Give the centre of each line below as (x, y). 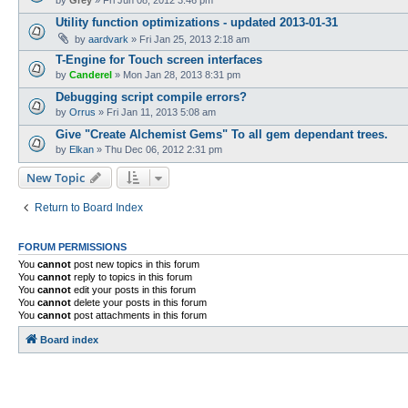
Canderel (91, 74)
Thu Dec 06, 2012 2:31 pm (163, 149)
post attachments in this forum (139, 315)
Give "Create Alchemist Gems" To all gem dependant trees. (222, 134)
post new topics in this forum (135, 264)
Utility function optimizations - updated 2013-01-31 (197, 22)
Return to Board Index (89, 207)
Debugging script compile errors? (151, 97)
